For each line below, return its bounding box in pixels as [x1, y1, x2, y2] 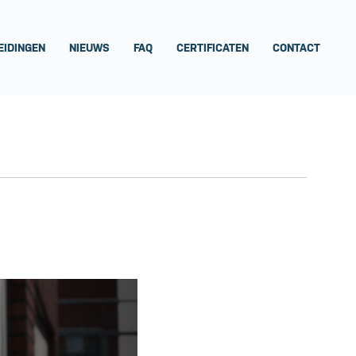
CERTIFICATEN [176, 41, 249, 54]
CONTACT [273, 41, 320, 54]
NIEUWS [69, 41, 110, 54]
